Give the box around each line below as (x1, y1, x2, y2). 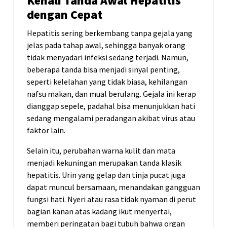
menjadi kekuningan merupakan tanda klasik (27, 158, 181, 168)
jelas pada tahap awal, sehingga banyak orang (27, 40, 185, 51)
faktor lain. (27, 125, 65, 136)
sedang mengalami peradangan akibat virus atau (27, 113, 195, 124)
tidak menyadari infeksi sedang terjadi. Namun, (27, 52, 188, 63)
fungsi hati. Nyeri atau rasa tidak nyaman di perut (27, 194, 196, 205)
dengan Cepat (27, 7, 102, 23)
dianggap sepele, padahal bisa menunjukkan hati (27, 101, 195, 111)
